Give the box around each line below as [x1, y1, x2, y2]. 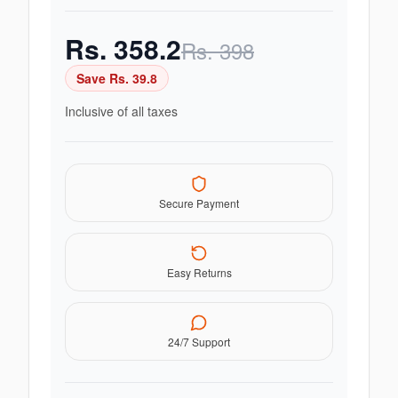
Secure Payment [159, 195, 239, 211]
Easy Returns [166, 265, 232, 280]
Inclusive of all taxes [65, 102, 178, 120]
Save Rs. [76, 69, 132, 87]
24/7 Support [168, 334, 230, 349]
